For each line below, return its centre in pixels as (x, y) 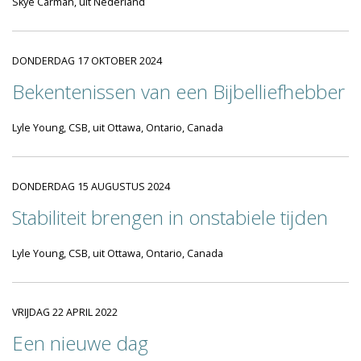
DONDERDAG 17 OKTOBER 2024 (87, 61)
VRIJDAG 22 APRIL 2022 (65, 312)
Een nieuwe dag (80, 343)
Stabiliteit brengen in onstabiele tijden (170, 217)
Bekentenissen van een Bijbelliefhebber (178, 91)
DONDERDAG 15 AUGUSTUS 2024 (91, 187)
